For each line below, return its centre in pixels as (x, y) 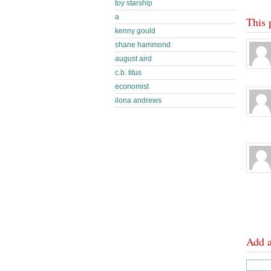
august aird (133, 59)
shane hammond (143, 45)
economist (132, 87)
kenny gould (135, 31)
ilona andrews (138, 100)
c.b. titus (128, 73)
